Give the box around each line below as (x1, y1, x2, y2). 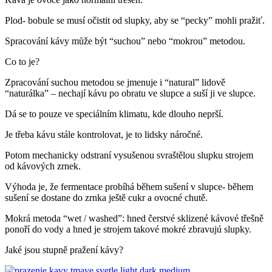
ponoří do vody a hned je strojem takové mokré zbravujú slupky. (5, 223, 251, 234)
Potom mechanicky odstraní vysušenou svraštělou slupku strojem (5, 149, 253, 160)
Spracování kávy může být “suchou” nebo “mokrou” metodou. (5, 35, 245, 46)
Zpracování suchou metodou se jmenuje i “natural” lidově (5, 76, 225, 87)
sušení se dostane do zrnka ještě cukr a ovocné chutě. (5, 192, 208, 203)
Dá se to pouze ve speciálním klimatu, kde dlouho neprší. (5, 108, 223, 119)
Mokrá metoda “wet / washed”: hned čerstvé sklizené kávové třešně (5, 212, 263, 223)
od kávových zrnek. (5, 160, 81, 171)
